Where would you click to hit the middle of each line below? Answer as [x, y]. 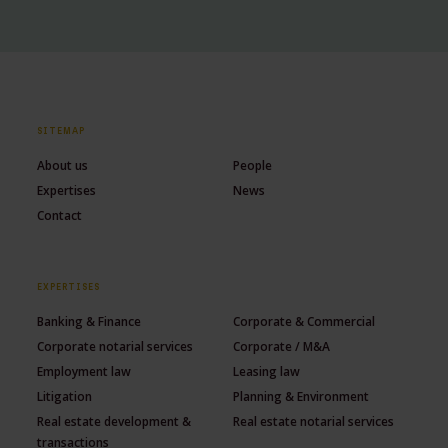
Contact [60, 216]
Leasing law [267, 372]
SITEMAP [61, 131]
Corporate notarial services [115, 347]
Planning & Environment [301, 397]
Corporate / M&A [282, 347]
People [253, 166]
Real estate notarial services [314, 422]
